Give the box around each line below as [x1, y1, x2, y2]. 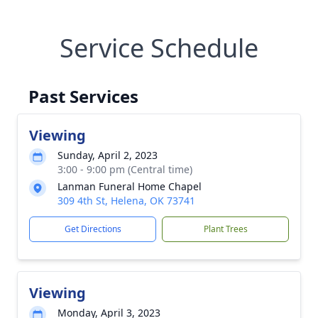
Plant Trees [203, 223, 248, 235]
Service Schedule [60, 31, 258, 65]
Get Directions [64, 223, 121, 235]
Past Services [28, 84, 138, 108]
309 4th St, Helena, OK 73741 [57, 194, 195, 207]
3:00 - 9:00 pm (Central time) [57, 163, 192, 176]
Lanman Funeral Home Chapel [57, 180, 202, 193]
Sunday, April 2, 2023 [57, 148, 158, 162]
